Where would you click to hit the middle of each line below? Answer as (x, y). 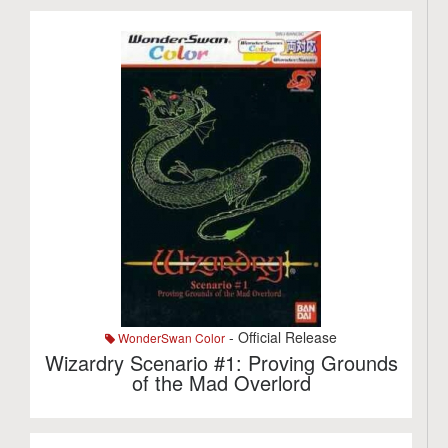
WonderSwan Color (170, 337)
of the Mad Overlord (221, 382)
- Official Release (281, 337)
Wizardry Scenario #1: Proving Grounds (221, 362)
